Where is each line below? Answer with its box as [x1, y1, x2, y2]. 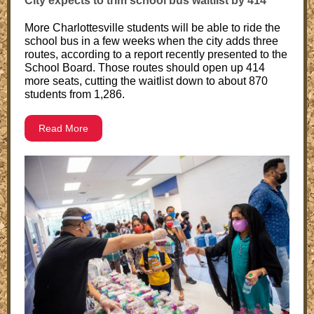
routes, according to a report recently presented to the [25, 48, 287, 60]
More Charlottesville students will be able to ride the [25, 22, 280, 34]
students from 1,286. [25, 88, 125, 100]
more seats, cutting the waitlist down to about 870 [25, 75, 268, 87]
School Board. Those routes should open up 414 [25, 62, 265, 74]
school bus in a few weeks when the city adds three [25, 35, 278, 47]
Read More [39, 123, 88, 134]
